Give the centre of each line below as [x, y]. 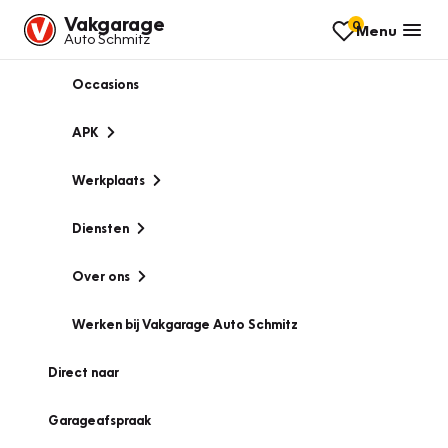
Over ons [101, 276]
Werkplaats [108, 180]
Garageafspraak [99, 420]
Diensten [100, 228]
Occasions [105, 84]
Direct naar [83, 372]
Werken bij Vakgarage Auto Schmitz [185, 324]
